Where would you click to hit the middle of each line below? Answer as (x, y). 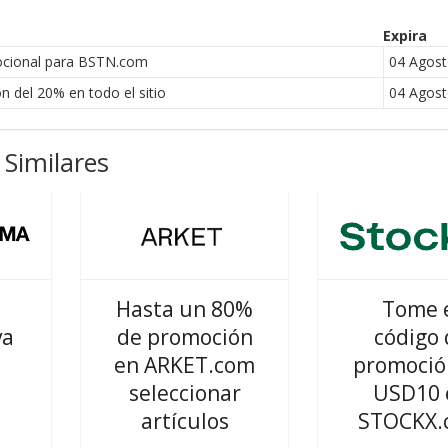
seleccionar (184, 393)
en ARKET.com (184, 365)
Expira (404, 35)
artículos (184, 421)
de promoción (184, 337)
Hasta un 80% (184, 309)
